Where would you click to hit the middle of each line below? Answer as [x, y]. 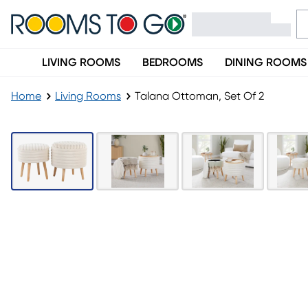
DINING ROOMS [266, 63]
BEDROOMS [173, 63]
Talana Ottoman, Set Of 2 [199, 96]
